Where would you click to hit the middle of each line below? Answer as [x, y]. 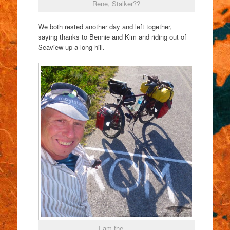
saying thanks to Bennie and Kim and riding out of [112, 37]
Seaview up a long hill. [71, 47]
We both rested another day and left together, [105, 27]
